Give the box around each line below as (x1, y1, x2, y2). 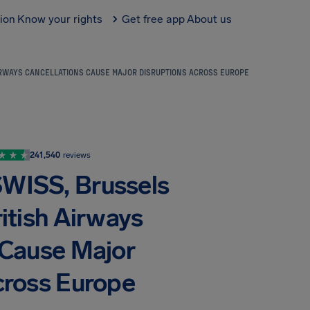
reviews (63, 150, 91, 160)
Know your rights (17, 12, 102, 26)
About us (187, 12, 232, 26)
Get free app (122, 12, 185, 26)
